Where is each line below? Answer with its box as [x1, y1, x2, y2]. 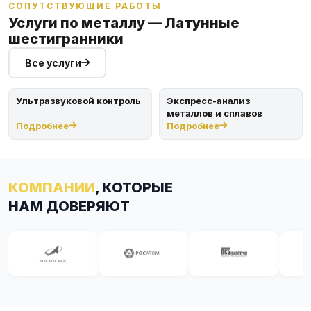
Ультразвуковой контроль [16, 94, 141, 106]
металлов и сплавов [167, 107, 262, 119]
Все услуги [25, 56, 81, 69]
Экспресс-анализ [167, 94, 250, 106]
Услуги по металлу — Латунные [8, 14, 239, 31]
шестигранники [8, 30, 124, 47]
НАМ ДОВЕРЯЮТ [8, 197, 130, 215]
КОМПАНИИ [8, 178, 95, 196]
